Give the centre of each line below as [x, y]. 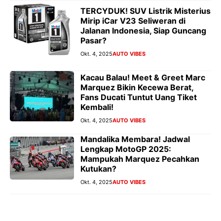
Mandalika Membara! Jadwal [135, 139]
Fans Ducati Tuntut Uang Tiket [139, 97]
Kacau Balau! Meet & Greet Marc [143, 78]
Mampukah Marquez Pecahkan [140, 159]
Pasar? [93, 41]
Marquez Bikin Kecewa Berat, [137, 88]
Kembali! [97, 107]
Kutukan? [98, 169]
